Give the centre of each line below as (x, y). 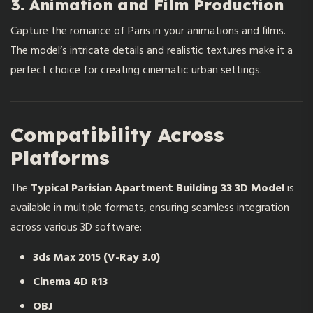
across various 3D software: (76, 227)
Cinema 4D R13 (70, 282)
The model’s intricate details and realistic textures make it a (152, 51)
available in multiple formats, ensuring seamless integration (150, 208)
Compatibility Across (117, 134)
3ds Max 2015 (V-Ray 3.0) (96, 257)
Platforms (60, 157)
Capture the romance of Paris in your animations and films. (148, 31)
